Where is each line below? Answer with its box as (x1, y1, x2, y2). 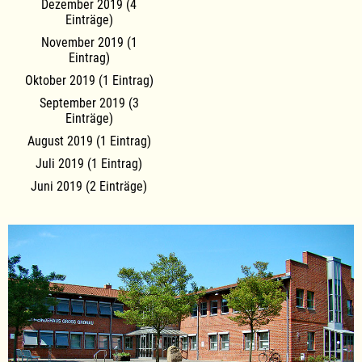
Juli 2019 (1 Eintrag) (36, 156, 142, 172)
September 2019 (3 (39, 95, 139, 112)
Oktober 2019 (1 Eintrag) (24, 73, 154, 89)
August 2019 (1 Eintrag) (27, 133, 151, 149)
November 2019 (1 (40, 35, 137, 51)
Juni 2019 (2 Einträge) (31, 179, 147, 195)
